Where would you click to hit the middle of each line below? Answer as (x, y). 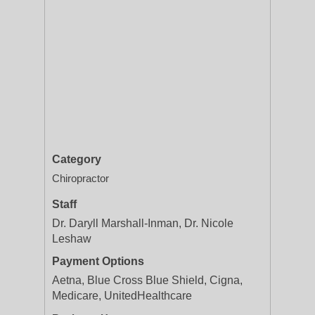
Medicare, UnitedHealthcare (122, 296)
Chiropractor (81, 178)
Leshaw (72, 239)
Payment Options (98, 261)
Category (77, 159)
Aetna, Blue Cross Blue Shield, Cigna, (147, 280)
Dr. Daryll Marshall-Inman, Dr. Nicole (143, 223)
